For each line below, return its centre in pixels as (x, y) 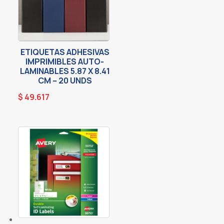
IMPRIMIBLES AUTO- (65, 61)
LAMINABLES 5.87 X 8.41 (65, 71)
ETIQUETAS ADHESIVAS (65, 52)
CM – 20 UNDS (65, 80)
